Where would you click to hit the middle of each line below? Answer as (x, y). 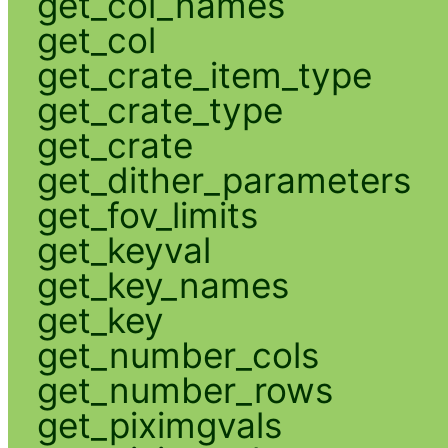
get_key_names (162, 284)
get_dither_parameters (223, 179)
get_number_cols (177, 354)
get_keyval (123, 249)
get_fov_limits (147, 214)
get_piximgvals (159, 424)
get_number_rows (184, 389)
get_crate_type (159, 109)
